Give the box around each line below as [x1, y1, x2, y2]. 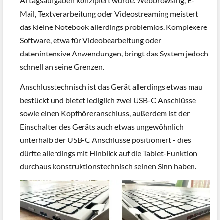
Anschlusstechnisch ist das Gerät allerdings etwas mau [20, 82, 203, 92]
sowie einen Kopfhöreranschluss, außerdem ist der [20, 109, 190, 118]
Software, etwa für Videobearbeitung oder [20, 35, 161, 45]
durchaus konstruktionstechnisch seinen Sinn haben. [20, 162, 196, 171]
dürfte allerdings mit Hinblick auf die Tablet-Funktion [20, 148, 197, 158]
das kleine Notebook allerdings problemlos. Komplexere [20, 22, 207, 31]
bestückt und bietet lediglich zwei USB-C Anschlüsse [20, 95, 196, 105]
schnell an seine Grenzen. [20, 61, 104, 71]
